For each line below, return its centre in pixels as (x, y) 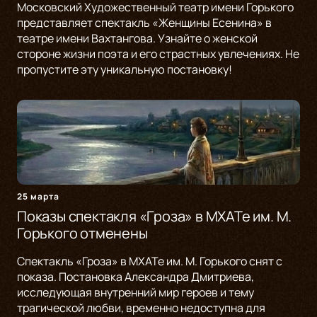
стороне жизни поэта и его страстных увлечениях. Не (158, 54)
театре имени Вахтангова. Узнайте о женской (137, 39)
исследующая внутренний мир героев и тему (136, 293)
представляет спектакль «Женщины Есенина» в (144, 23)
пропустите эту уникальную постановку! (125, 70)
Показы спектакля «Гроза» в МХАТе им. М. (155, 217)
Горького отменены (82, 234)
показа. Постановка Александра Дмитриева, (136, 277)
